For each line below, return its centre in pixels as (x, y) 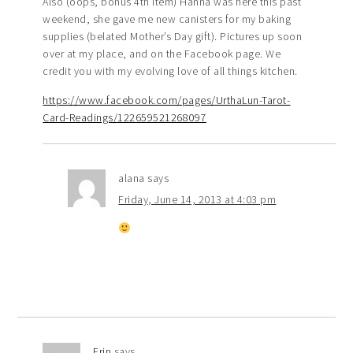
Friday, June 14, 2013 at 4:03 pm (197, 199)
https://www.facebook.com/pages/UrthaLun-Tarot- (167, 100)
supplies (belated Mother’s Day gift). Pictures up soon (173, 36)
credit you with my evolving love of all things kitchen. (170, 71)
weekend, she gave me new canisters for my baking (167, 19)
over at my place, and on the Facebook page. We (162, 53)
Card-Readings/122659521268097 (124, 117)
